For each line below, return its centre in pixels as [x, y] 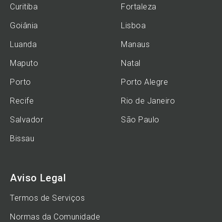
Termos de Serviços [47, 198]
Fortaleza [139, 7]
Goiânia [24, 26]
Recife [22, 101]
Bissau [22, 139]
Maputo [24, 63]
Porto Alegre [144, 82]
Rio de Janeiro [148, 101]
